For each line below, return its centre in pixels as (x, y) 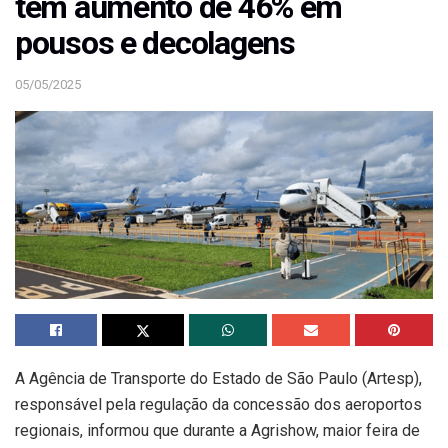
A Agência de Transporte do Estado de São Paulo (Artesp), (218, 379)
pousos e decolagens (155, 43)
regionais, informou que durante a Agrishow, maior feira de (217, 431)
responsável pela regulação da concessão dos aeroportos (218, 405)
